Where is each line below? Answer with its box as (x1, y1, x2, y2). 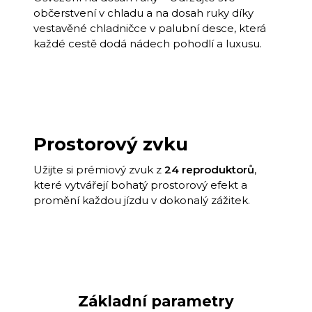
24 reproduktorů (164, 163, 254, 177)
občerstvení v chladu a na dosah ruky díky (33, 6, 253, 20)
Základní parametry (78, 292, 234, 311)
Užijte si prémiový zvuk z (33, 163, 164, 177)
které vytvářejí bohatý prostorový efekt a (33, 178, 247, 192)
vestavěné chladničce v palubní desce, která (33, 22, 266, 36)
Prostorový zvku (33, 133, 188, 156)
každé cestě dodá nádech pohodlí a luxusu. (33, 37, 262, 51)
